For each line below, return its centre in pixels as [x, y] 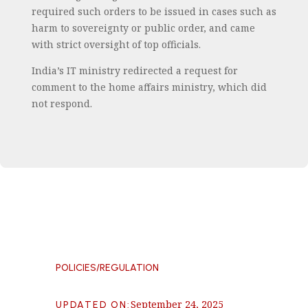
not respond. [62, 103]
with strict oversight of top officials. [116, 44]
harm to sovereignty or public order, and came [143, 28]
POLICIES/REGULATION [107, 268]
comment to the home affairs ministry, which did [149, 87]
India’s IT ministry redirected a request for [134, 70]
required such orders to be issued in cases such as [154, 11]
